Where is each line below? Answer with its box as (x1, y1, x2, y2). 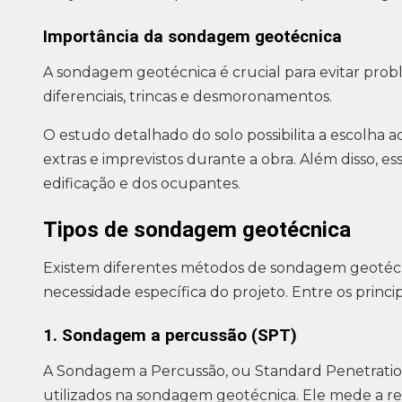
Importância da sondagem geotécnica (43, 27, 342, 48)
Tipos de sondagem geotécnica (43, 217, 351, 243)
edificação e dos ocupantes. (43, 175, 240, 193)
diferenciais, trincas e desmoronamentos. (43, 88, 332, 106)
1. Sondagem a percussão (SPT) (43, 326, 297, 346)
